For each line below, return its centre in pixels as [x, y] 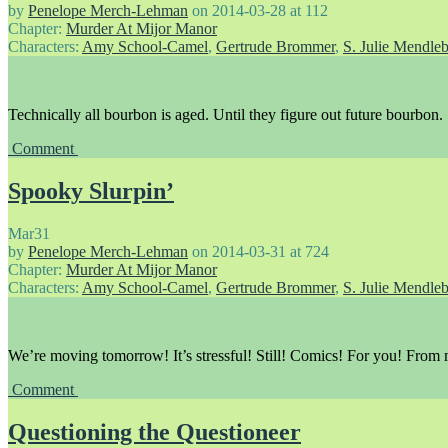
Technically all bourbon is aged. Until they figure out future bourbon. [225, 115]
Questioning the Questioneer [154, 431]
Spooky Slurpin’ [91, 191]
